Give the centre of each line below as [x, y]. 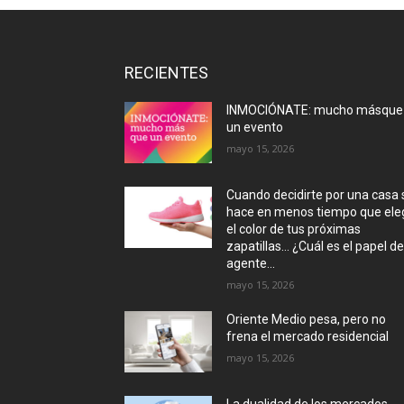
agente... [251, 264]
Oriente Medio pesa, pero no [307, 320]
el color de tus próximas [294, 230]
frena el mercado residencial [308, 337]
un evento [255, 128]
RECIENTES [166, 73]
